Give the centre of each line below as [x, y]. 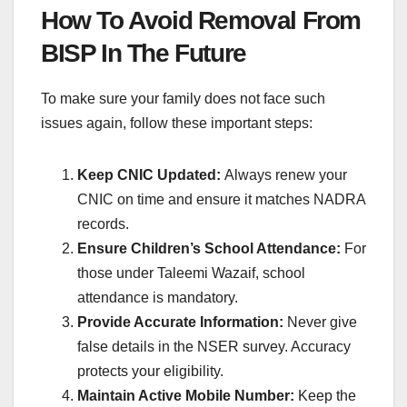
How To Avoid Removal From [201, 20]
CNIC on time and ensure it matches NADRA [221, 199]
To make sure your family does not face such [183, 98]
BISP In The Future [144, 53]
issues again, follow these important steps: [177, 123]
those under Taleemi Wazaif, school [191, 273]
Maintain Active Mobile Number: [186, 395]
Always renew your [286, 174]
